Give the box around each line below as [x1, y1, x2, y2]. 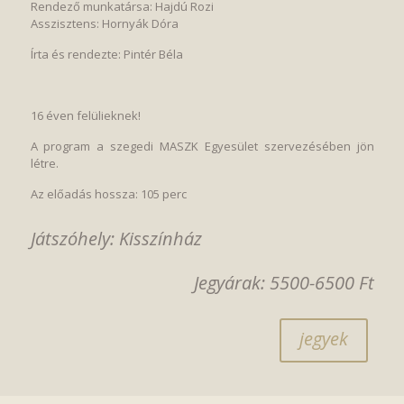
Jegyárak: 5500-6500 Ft [193, 271, 374, 295]
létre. [30, 155, 59, 171]
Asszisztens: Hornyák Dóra [30, 15, 179, 32]
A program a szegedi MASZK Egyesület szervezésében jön [30, 138, 374, 154]
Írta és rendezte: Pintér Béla [30, 46, 183, 62]
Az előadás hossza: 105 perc [30, 186, 187, 202]
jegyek [298, 326, 348, 351]
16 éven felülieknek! [30, 107, 141, 124]
